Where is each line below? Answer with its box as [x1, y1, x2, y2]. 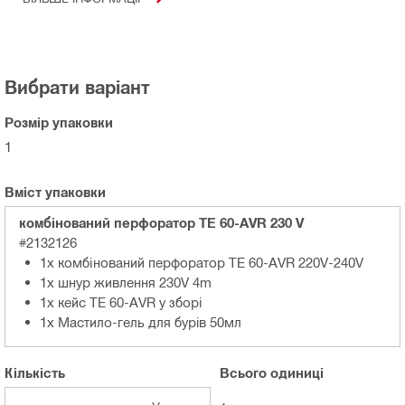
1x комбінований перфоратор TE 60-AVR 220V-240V [40, 254, 363, 271]
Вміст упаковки [5, 184, 106, 201]
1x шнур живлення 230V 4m [40, 274, 212, 291]
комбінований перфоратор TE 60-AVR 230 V [19, 214, 304, 231]
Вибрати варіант [5, 76, 150, 99]
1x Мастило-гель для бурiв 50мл [40, 314, 241, 331]
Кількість [5, 364, 65, 381]
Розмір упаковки [5, 114, 113, 131]
